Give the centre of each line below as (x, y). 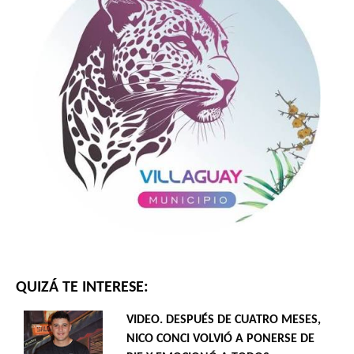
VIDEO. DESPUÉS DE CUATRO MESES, (224, 320)
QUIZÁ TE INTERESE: (82, 287)
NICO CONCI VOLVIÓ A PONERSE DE (220, 339)
